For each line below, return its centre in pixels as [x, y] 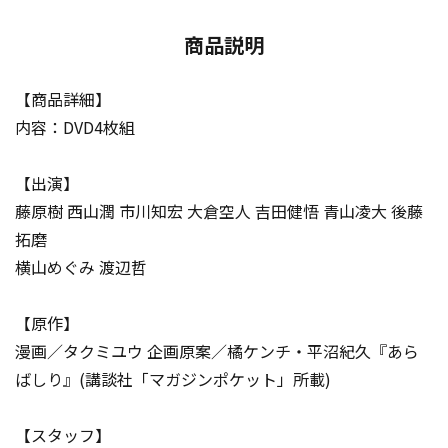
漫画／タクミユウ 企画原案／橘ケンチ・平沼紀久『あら [217, 351]
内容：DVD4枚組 [75, 127]
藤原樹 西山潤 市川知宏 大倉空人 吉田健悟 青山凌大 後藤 [219, 211]
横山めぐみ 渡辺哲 [81, 267]
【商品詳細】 [63, 99]
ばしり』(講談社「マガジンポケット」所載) [173, 379]
